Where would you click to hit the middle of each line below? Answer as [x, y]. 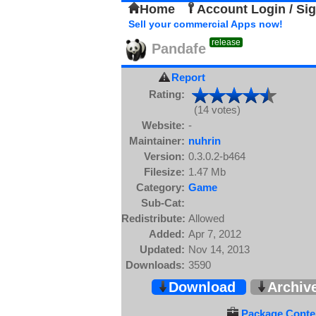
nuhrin [205, 141]
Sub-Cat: [163, 203]
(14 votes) [214, 110]
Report [188, 77]
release [226, 43]
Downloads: [155, 265]
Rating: [167, 94]
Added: [167, 234]
